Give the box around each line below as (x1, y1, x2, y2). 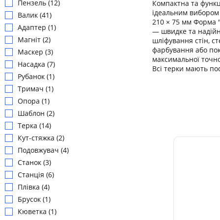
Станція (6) (18, 170, 54, 180)
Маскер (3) (18, 47, 53, 57)
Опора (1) (18, 96, 50, 106)
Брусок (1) (18, 194, 51, 204)
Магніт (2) (18, 35, 51, 45)
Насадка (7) (18, 59, 55, 69)
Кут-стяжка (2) (18, 133, 64, 143)
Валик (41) (18, 10, 52, 20)
